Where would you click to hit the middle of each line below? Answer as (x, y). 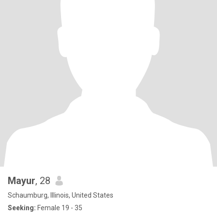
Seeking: (22, 208)
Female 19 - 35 (59, 208)
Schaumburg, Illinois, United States (61, 195)
